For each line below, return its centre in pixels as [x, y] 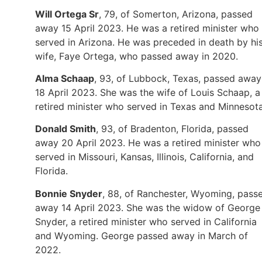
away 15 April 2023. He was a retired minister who [147, 28]
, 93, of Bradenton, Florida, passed [172, 129]
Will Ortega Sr [67, 14]
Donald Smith [65, 129]
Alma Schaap [65, 78]
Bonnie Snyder [69, 193]
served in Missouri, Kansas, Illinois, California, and [144, 157]
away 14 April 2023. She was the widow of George [148, 207]
